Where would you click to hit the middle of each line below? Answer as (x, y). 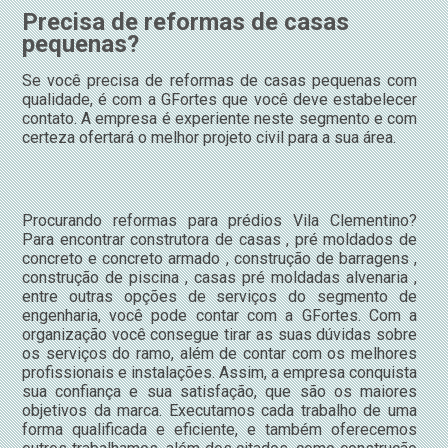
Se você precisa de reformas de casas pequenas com (219, 80)
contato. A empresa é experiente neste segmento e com (219, 118)
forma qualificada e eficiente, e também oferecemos (219, 429)
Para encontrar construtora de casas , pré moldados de (219, 239)
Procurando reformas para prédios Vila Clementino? (219, 220)
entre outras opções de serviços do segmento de (219, 296)
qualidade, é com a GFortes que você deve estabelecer (219, 99)
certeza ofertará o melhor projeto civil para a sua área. (208, 137)
